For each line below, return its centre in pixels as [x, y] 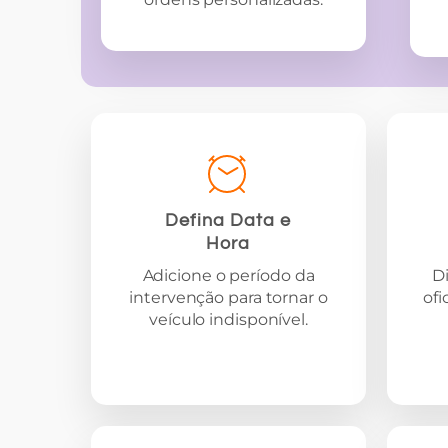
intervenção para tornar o [228, 297]
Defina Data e [228, 220]
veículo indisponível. [228, 319]
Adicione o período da [228, 275]
